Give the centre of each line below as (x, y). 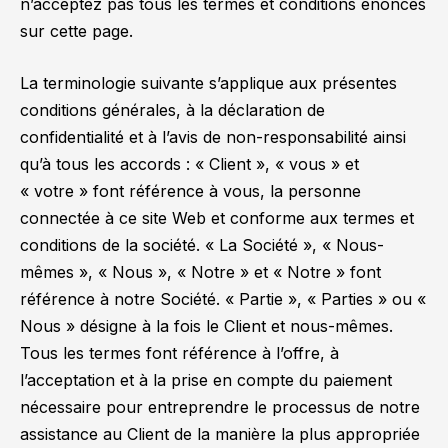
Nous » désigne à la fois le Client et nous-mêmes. (206, 325)
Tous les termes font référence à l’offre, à (179, 352)
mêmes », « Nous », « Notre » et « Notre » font (200, 271)
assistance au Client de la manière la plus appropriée (220, 433)
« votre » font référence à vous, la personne (190, 190)
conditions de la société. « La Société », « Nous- (202, 244)
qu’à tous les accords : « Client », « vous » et (189, 163)
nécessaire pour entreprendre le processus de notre (220, 406)
